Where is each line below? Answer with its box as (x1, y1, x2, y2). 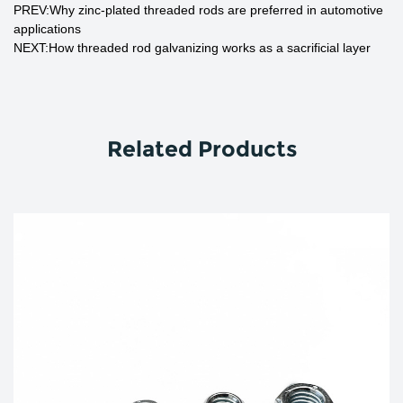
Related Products (106, 136, 297, 162)
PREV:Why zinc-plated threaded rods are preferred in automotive (13, 3, 383, 17)
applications (13, 22, 81, 36)
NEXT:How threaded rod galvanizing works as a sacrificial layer (13, 40, 371, 55)
